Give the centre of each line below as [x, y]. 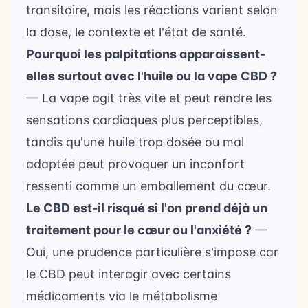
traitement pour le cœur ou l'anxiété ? [139, 230]
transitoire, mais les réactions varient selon [152, 10]
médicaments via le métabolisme [122, 296]
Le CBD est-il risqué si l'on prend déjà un [147, 208]
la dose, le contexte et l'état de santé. [136, 32]
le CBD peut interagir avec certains [129, 274]
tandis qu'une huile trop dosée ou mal [135, 142]
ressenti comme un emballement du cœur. [148, 186]
